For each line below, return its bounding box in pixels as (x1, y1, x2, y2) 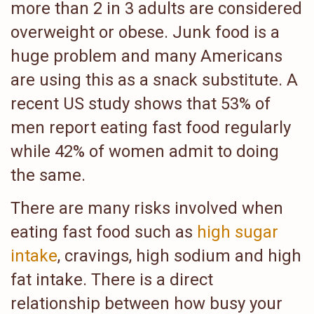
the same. (11, 165, 86, 185)
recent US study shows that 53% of (11, 94, 271, 114)
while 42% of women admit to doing (11, 142, 279, 161)
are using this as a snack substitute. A (11, 70, 298, 90)
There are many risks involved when (11, 198, 283, 218)
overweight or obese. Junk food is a (11, 22, 280, 42)
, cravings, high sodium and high (57, 245, 301, 266)
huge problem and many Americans (11, 46, 282, 66)
